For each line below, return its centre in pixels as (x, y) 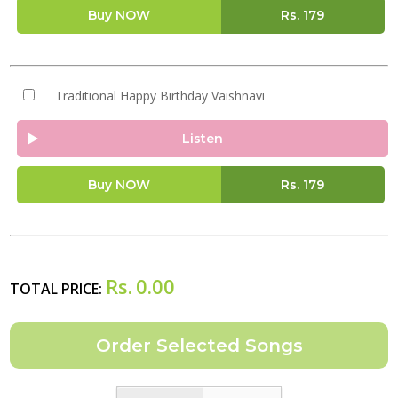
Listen (203, 139)
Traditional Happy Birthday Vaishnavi (159, 96)
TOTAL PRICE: (58, 289)
